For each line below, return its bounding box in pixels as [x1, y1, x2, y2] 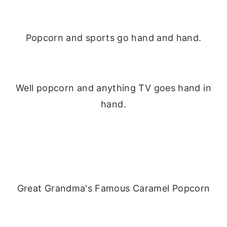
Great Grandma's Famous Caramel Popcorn [17, 183, 210, 194]
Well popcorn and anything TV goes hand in [16, 83, 211, 94]
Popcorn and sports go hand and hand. [25, 32, 202, 44]
